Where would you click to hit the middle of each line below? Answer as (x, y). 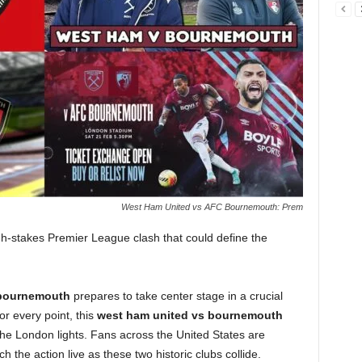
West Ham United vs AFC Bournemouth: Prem (212, 207)
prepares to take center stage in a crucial (176, 296)
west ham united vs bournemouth (189, 315)
